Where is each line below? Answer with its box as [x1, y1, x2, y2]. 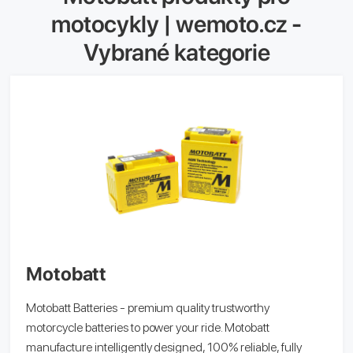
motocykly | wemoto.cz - [50, 9, 303, 38]
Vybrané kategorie [83, 37, 270, 66]
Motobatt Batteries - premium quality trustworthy [26, 299, 270, 315]
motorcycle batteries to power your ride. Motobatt [26, 319, 270, 335]
